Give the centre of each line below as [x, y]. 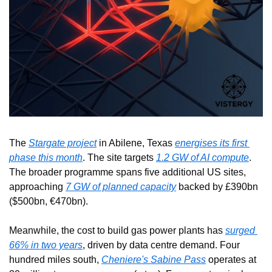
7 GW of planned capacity [121, 187]
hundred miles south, [55, 260]
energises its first [211, 143]
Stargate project [63, 143]
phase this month [46, 158]
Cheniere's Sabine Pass [154, 260]
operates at [231, 260]
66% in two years [46, 245]
